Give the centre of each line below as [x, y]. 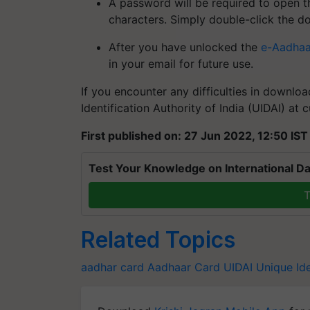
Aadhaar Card [184, 267]
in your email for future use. [181, 63]
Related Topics [158, 239]
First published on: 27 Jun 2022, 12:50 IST [194, 135]
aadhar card [112, 267]
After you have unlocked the [185, 47]
